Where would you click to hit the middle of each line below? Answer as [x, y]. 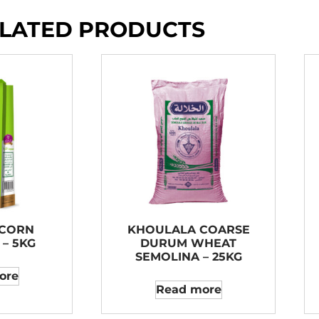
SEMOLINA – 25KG [188, 257]
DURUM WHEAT [188, 243]
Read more [188, 289]
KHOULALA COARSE [188, 230]
